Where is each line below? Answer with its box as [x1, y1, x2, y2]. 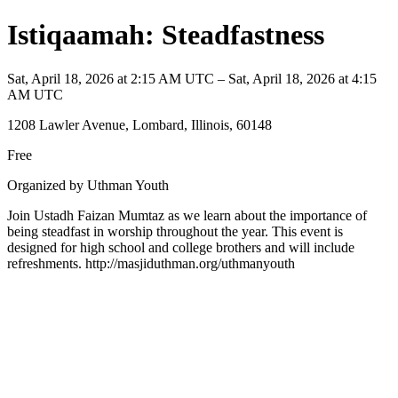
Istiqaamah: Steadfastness [7, 19, 324, 52]
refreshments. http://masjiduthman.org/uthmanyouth [7, 255, 295, 271]
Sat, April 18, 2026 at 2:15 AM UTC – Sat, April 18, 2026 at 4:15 [7, 70, 377, 86]
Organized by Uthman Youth [7, 177, 169, 193]
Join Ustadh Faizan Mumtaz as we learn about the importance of [7, 207, 367, 223]
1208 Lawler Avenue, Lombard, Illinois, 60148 [7, 116, 272, 132]
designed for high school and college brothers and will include [7, 239, 354, 255]
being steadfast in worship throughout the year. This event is [7, 223, 343, 239]
